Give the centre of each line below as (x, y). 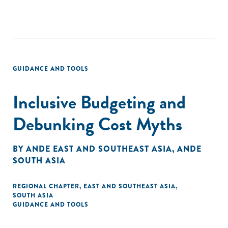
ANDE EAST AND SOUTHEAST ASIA (99, 149)
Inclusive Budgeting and (99, 102)
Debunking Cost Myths (97, 124)
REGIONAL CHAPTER (46, 186)
